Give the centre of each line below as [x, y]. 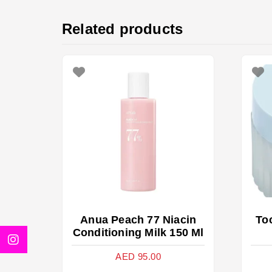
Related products [123, 29]
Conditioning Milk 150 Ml [138, 233]
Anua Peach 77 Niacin [138, 220]
